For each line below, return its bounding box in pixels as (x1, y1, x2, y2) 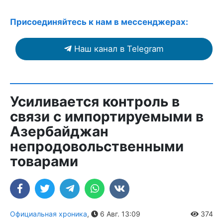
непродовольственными (10, 137, 184, 155)
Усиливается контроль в (10, 93, 180, 110)
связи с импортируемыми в (10, 108, 204, 125)
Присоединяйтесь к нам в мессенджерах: (10, 16, 188, 27)
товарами (10, 152, 78, 170)
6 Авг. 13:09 (98, 209, 140, 218)
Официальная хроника (10, 209, 87, 218)
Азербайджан (10, 122, 109, 140)
